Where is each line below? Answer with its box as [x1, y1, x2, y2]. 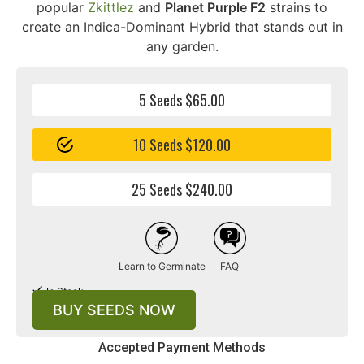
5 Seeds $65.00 [139, 89, 225, 111]
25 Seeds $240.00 [132, 179, 232, 201]
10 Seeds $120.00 [133, 134, 231, 156]
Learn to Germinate [118, 260, 206, 273]
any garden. [145, 37, 219, 54]
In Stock [46, 284, 84, 297]
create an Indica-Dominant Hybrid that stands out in [21, 18, 343, 35]
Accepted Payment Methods [98, 339, 266, 355]
